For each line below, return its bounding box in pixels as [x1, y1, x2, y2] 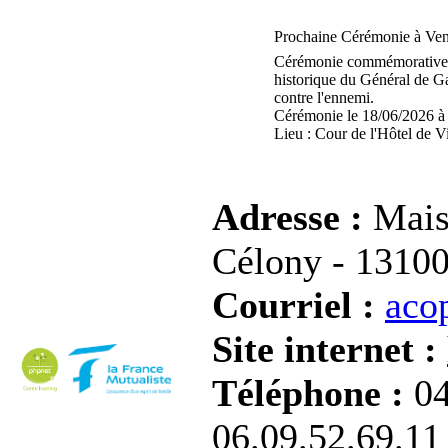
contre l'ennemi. [273, 89, 374, 106]
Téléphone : [212, 372, 414, 414]
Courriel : [212, 284, 385, 326]
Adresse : [212, 196, 373, 238]
